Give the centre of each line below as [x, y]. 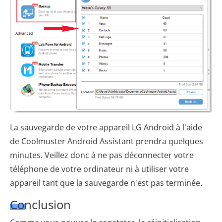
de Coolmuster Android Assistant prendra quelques [107, 141]
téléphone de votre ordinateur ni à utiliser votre [99, 169]
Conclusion [40, 204]
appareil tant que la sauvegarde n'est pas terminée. [106, 183]
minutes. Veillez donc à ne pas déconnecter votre [102, 155]
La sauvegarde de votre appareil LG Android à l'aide [106, 127]
